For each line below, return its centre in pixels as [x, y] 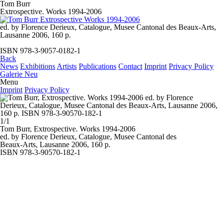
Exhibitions [38, 66]
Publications [98, 66]
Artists [67, 66]
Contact [130, 66]
